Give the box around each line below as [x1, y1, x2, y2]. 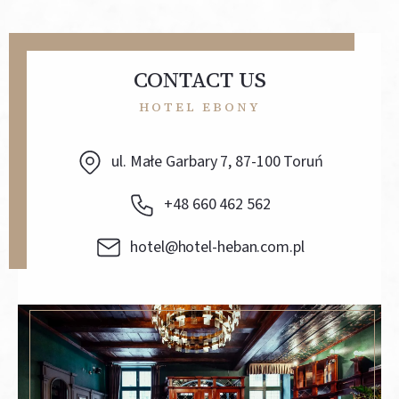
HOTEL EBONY [139, 98, 260, 116]
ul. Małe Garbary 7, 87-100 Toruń [111, 151, 323, 173]
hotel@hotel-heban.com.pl [130, 236, 305, 258]
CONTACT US [133, 65, 266, 94]
